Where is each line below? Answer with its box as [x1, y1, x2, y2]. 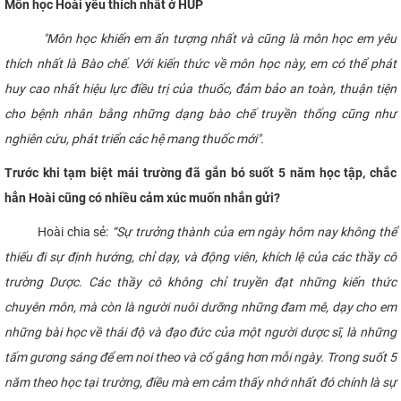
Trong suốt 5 [327, 350, 397, 365]
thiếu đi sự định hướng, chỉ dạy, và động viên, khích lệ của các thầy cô [4, 250, 397, 265]
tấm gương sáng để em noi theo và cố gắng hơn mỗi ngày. [4, 350, 324, 365]
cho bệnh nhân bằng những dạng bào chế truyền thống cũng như [4, 107, 397, 122]
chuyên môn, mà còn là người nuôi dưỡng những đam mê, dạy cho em [4, 300, 397, 315]
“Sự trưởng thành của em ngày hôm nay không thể [111, 225, 397, 240]
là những [346, 325, 397, 340]
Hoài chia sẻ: [4, 225, 112, 240]
